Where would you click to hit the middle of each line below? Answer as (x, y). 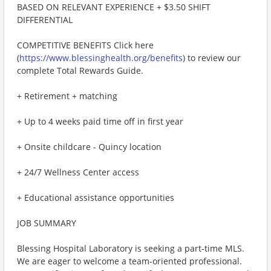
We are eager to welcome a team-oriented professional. (129, 261)
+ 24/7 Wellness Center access (78, 172)
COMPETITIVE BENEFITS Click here (85, 45)
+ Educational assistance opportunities (96, 198)
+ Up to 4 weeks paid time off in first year (100, 121)
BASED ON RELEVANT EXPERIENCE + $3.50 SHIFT (114, 7)
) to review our (212, 58)
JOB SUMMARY (47, 223)
